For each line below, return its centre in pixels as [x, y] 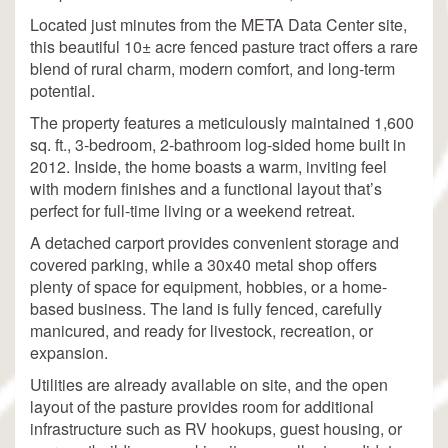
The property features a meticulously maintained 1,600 [222, 122]
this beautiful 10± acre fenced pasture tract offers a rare [224, 46]
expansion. [69, 352]
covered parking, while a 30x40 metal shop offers [203, 264]
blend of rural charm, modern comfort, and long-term [212, 68]
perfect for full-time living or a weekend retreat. [192, 210]
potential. [62, 90]
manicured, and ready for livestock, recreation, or [201, 330]
